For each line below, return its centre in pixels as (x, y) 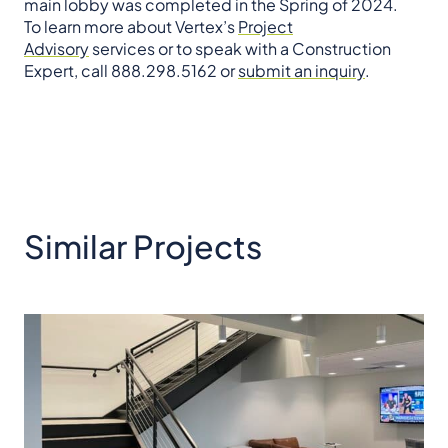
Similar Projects (143, 246)
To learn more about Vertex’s (131, 27)
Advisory (56, 49)
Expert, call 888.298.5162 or (131, 71)
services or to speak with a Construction (240, 49)
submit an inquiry (301, 71)
